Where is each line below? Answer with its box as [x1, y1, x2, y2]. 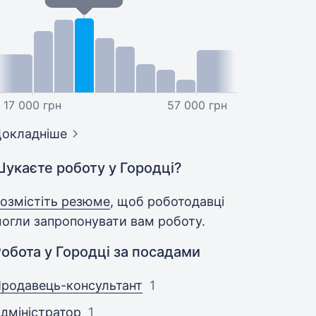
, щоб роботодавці [110, 194, 225, 209]
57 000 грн [166, 98, 227, 112]
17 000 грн [3, 98, 61, 112]
